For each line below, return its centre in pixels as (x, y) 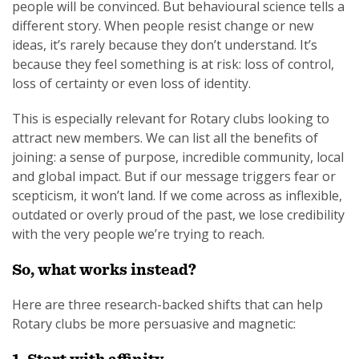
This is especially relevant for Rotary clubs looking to (171, 119)
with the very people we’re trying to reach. (138, 234)
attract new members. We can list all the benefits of (165, 138)
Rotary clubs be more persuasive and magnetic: (154, 324)
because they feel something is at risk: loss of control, (173, 64)
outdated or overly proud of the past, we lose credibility (178, 215)
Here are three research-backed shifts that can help (167, 305)
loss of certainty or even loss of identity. (131, 83)
